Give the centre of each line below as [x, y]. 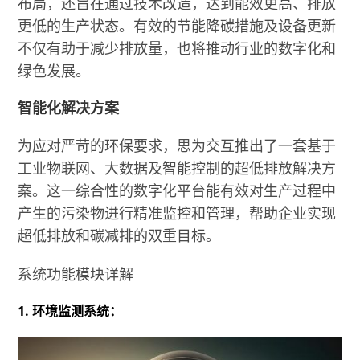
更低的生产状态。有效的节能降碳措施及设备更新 [177, 25]
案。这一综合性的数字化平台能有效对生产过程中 [177, 190]
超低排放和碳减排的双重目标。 [119, 235]
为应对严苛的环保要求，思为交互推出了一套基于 [177, 145]
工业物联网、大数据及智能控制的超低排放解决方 [177, 168]
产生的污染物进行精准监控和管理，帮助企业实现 [177, 213]
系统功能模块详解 [76, 274]
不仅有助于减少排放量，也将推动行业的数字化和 [177, 48]
